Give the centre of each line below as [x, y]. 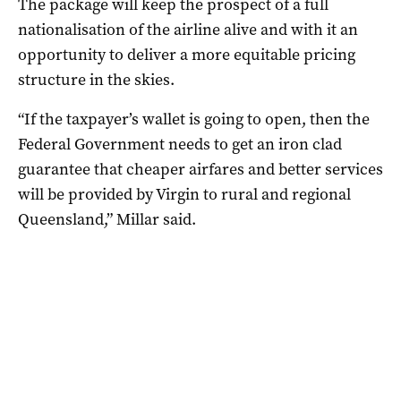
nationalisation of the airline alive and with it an [188, 30]
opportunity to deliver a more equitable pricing [187, 55]
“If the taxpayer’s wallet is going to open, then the [194, 119]
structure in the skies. [96, 80]
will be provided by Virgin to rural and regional [184, 195]
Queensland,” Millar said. [107, 220]
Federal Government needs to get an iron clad [180, 145]
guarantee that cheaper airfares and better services [200, 170]
